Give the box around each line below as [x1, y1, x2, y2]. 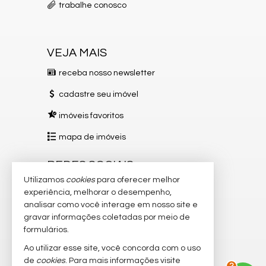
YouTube [59, 245, 92, 254]
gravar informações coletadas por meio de [24, 213, 190, 221]
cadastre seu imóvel [59, 90, 138, 99]
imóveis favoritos [59, 111, 123, 120]
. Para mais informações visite [65, 256, 180, 265]
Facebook [59, 202, 97, 211]
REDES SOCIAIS [47, 159, 134, 171]
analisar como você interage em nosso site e [24, 201, 198, 209]
